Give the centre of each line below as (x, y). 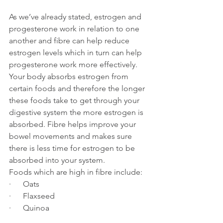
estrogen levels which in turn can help (76, 53)
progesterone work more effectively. (74, 65)
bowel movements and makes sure (71, 136)
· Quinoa (29, 208)
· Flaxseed (32, 196)
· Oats (24, 184)
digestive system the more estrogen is (77, 112)
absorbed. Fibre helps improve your (73, 124)
